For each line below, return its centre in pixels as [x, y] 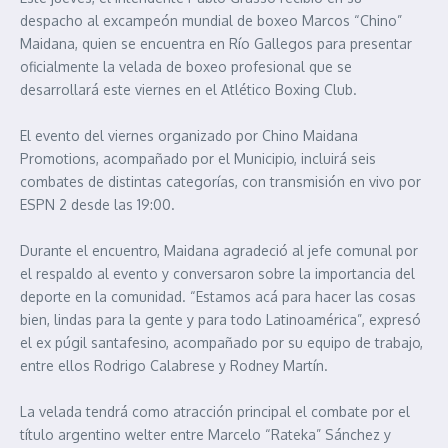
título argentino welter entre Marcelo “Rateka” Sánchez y [205, 435]
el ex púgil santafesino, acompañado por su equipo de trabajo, [221, 343]
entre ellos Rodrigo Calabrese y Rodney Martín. [174, 366]
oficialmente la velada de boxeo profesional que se [186, 67]
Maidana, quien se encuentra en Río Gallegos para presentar [216, 44]
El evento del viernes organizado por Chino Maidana [189, 136]
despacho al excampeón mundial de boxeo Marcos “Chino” [211, 21]
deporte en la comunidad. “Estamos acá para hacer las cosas [218, 297]
